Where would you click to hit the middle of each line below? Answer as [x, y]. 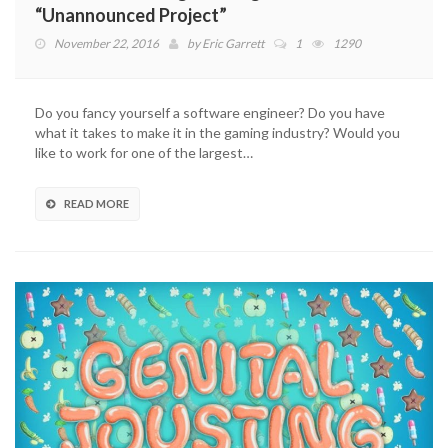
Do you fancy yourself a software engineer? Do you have [210, 112]
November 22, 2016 [106, 43]
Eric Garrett [233, 43]
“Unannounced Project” [131, 14]
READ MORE [96, 203]
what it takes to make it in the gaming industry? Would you [217, 132]
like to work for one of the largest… [144, 152]
